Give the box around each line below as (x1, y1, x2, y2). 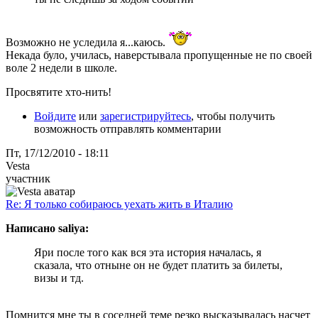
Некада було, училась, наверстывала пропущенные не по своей (6, 48, 312, 61)
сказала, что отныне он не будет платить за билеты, (34, 258, 283, 271)
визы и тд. (34, 271, 84, 284)
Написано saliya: (6, 221, 89, 234)
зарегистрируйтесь (100, 109, 191, 122)
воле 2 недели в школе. (6, 61, 117, 74)
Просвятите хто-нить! (6, 85, 111, 98)
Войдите (34, 109, 76, 122)
